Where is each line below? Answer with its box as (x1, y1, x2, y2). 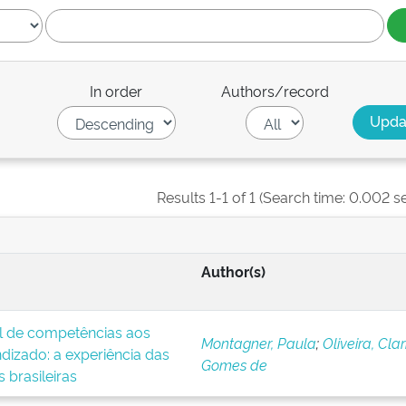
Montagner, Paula (200, 333, 316, 353)
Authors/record (220, 81, 329, 101)
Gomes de (200, 354, 267, 374)
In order (90, 81, 143, 101)
